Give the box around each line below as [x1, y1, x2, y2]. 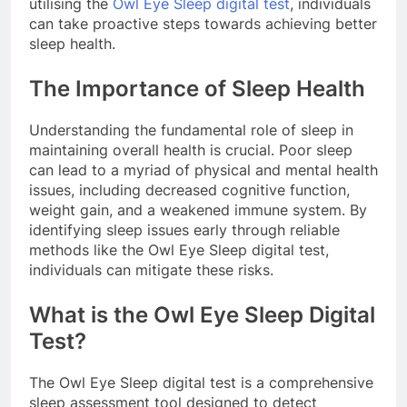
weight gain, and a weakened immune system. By [29, 201, 367, 220]
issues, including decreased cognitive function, [29, 181, 350, 200]
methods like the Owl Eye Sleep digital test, [29, 241, 329, 260]
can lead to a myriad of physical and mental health [29, 161, 378, 180]
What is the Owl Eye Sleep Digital [29, 302, 375, 329]
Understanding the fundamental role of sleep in [29, 121, 353, 140]
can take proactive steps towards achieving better [29, 15, 377, 34]
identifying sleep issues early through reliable [29, 221, 340, 240]
